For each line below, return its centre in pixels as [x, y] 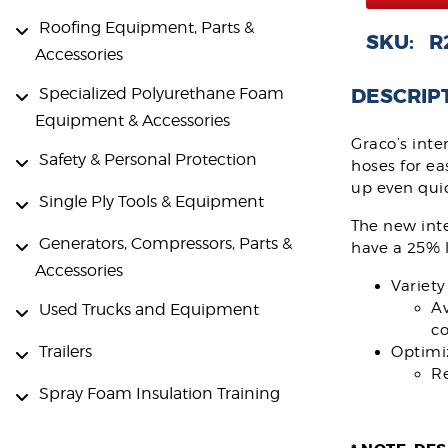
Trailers [65, 351]
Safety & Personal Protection [148, 159]
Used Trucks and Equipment [149, 309]
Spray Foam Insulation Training [159, 393]
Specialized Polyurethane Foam [161, 93]
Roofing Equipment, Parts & [146, 28]
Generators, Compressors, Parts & [165, 243]
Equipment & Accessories [132, 120]
